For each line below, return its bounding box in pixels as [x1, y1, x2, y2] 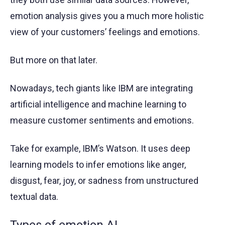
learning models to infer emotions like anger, [10, 159, 186, 170]
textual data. [10, 191, 58, 202]
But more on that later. [10, 55, 97, 65]
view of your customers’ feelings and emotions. [10, 27, 200, 37]
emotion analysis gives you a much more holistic [10, 11, 204, 21]
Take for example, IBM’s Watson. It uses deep [10, 143, 190, 154]
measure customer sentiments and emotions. [10, 115, 194, 126]
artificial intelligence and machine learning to [10, 99, 186, 109]
